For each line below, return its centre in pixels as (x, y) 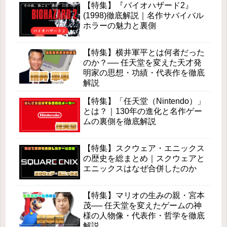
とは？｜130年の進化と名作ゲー (143, 111)
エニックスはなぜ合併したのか (140, 169)
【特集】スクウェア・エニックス (144, 148)
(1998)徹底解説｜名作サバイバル (143, 16)
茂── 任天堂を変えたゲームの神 (142, 206)
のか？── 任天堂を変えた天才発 (142, 63)
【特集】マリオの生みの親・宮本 (144, 196)
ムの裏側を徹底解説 (120, 122)
